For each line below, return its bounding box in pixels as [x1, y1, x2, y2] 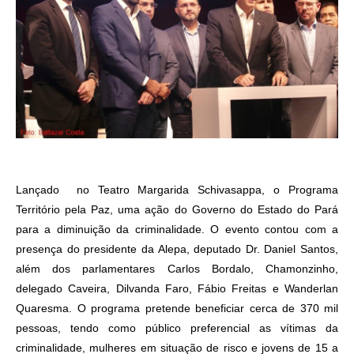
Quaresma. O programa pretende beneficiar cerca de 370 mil [16, 302, 338, 315]
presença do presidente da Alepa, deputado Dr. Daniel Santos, [16, 243, 338, 256]
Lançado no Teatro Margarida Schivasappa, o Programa [16, 183, 338, 197]
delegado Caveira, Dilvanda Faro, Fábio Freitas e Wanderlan [16, 282, 338, 296]
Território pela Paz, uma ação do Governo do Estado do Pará [16, 203, 338, 217]
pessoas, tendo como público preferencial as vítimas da [16, 322, 338, 335]
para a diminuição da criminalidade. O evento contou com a [16, 223, 338, 236]
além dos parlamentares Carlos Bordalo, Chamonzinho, [16, 262, 338, 276]
